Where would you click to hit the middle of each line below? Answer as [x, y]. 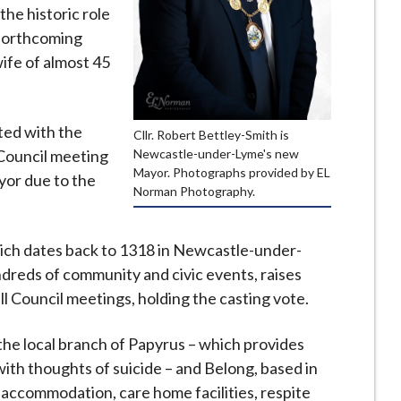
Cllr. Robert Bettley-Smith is [211, 134]
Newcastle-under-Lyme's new [216, 153]
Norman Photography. [194, 191]
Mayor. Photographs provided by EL [231, 172]
